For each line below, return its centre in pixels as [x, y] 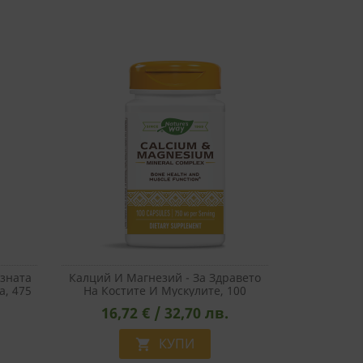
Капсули [165, 303]
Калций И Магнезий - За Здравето [165, 277]
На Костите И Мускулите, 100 [165, 290]
